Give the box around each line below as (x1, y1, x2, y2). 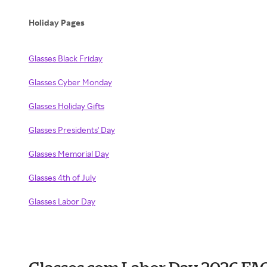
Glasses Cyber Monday (29, 77, 112, 87)
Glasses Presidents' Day (29, 125, 115, 135)
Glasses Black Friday (29, 53, 103, 63)
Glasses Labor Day (29, 196, 95, 206)
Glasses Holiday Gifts (29, 101, 104, 111)
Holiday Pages (29, 17, 86, 27)
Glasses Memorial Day (29, 148, 109, 159)
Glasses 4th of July (29, 172, 96, 182)
